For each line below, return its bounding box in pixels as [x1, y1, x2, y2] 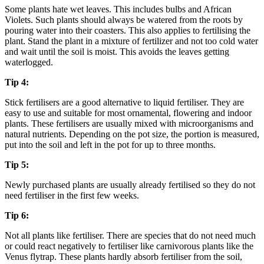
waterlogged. [5, 57, 53, 67]
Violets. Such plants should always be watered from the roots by [5, 14, 243, 25]
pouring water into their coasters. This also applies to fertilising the [5, 25, 250, 35]
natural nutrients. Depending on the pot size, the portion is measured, [5, 128, 259, 139]
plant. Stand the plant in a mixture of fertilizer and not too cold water [5, 35, 258, 46]
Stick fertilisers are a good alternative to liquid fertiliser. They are [5, 97, 244, 107]
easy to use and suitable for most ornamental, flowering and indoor [5, 107, 252, 118]
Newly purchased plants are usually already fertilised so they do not [5, 179, 255, 190]
